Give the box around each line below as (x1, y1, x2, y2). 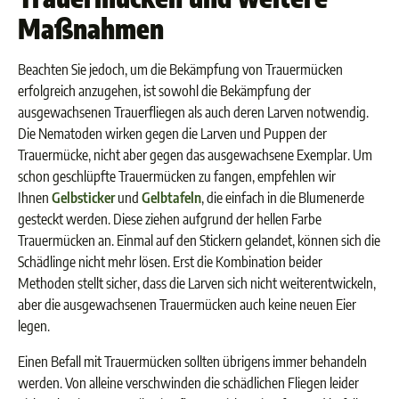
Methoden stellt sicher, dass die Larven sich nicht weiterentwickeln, (18, 274, 376, 292)
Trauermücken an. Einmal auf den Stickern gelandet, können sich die (18, 232, 380, 249)
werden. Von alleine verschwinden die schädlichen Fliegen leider (18, 374, 359, 392)
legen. (18, 317, 50, 335)
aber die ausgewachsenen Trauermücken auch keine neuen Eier (18, 296, 356, 313)
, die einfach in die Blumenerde (201, 189, 364, 207)
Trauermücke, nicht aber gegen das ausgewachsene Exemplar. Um (18, 146, 372, 164)
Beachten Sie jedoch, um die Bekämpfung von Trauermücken (18, 61, 343, 78)
